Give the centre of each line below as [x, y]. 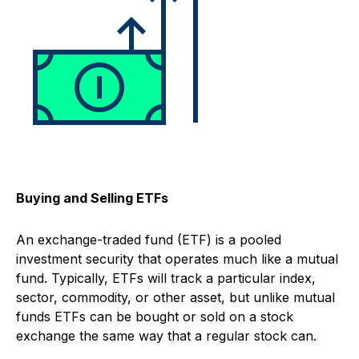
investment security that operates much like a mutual [177, 259]
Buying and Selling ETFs [92, 198]
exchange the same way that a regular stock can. [166, 336]
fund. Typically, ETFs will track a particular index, [166, 278]
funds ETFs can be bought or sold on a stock [155, 317]
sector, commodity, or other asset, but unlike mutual [175, 298]
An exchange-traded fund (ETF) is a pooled [149, 240]
